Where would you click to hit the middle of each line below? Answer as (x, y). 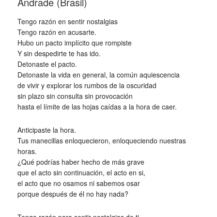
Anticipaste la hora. (46, 130)
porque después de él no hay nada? (73, 194)
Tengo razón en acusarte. (57, 32)
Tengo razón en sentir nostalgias (67, 21)
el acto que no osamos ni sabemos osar (78, 183)
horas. (27, 151)
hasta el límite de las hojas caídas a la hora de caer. (97, 107)
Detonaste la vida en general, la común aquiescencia (98, 75)
